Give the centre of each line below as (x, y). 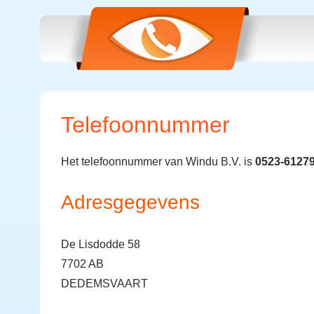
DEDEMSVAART (104, 284)
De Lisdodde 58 (101, 244)
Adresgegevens (130, 202)
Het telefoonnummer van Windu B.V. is (158, 162)
